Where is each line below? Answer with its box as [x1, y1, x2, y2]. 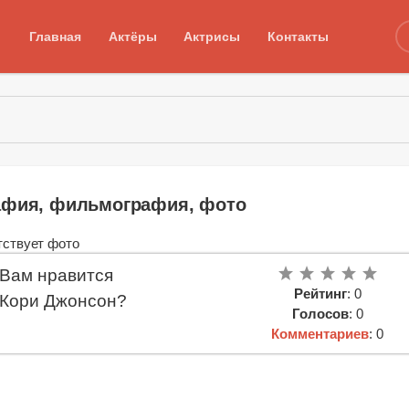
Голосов [291, 305, 349, 321]
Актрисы [184, 28, 241, 44]
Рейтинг [293, 285, 347, 301]
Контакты [267, 28, 329, 44]
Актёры [108, 28, 157, 44]
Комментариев [271, 325, 370, 341]
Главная [29, 28, 82, 44]
